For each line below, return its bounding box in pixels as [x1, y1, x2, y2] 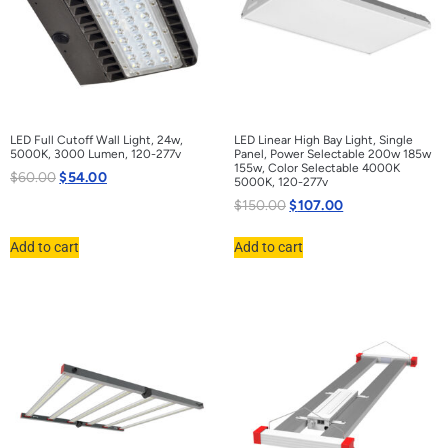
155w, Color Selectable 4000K [234, 160, 400, 175]
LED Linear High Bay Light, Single [234, 132, 413, 147]
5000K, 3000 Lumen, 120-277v [10, 146, 181, 161]
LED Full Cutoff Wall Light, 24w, [10, 132, 183, 147]
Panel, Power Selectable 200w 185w [234, 146, 431, 161]
